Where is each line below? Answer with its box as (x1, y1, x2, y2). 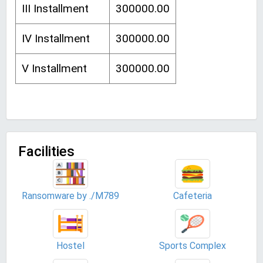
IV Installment (22, 32, 90, 45)
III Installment (22, 2, 89, 15)
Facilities (18, 143, 75, 160)
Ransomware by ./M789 (22, 190, 119, 201)
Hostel (56, 240, 85, 251)
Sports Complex (159, 240, 226, 251)
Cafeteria (173, 190, 212, 201)
